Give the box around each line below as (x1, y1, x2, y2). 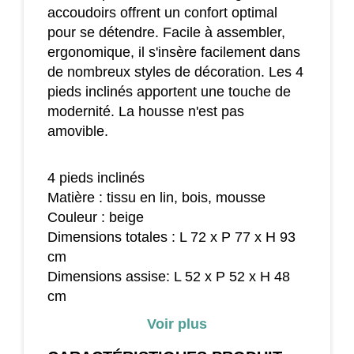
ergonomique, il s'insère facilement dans (47, 43, 300, 60)
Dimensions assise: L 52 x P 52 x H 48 (47, 268, 290, 284)
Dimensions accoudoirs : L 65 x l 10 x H (47, 327, 296, 344)
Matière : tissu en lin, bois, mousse (47, 189, 265, 205)
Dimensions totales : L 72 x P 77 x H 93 (47, 228, 296, 245)
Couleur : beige (47, 209, 144, 225)
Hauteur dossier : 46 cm (47, 307, 198, 324)
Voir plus (147, 315, 207, 332)
